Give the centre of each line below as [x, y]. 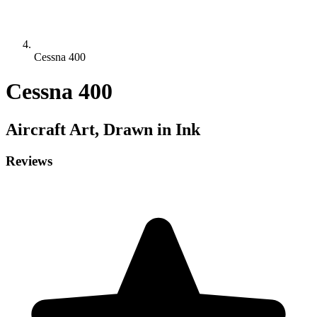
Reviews [29, 161]
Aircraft [36, 129]
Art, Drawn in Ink [133, 129]
